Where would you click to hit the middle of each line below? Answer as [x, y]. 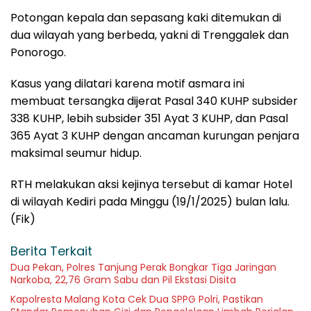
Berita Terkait [51, 251]
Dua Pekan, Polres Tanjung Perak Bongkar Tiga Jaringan [143, 268]
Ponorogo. [38, 53]
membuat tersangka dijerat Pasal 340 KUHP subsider [154, 101]
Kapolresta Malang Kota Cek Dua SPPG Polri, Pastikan [137, 300]
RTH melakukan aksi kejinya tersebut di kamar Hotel [151, 185]
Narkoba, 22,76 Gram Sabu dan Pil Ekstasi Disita [123, 280]
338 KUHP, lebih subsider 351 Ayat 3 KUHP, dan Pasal [149, 119]
